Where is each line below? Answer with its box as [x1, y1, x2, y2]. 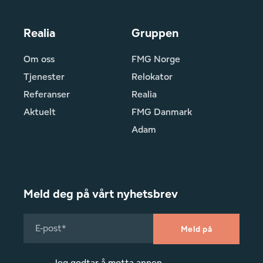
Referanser [23, 87, 70, 100]
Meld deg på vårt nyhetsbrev [23, 186, 178, 201]
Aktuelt [23, 105, 56, 118]
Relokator [131, 70, 173, 83]
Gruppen [131, 25, 178, 41]
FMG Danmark [131, 105, 192, 118]
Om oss [23, 52, 55, 65]
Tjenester [23, 70, 65, 83]
